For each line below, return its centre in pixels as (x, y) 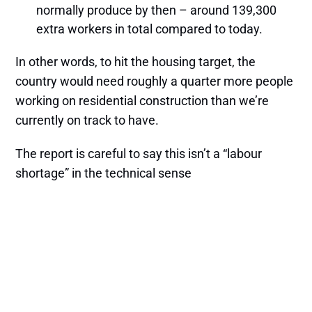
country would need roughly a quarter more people (155, 81)
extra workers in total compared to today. (150, 29)
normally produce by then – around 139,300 (157, 10)
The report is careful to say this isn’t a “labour (139, 153)
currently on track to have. (87, 120)
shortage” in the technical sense (104, 173)
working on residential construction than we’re (142, 100)
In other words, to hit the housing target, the (136, 61)
